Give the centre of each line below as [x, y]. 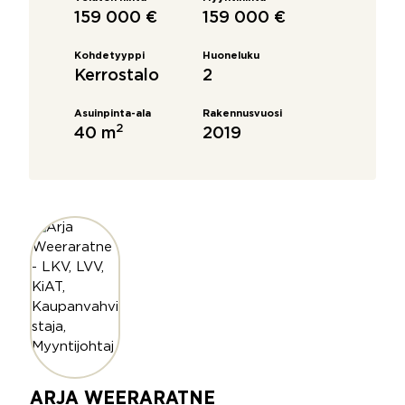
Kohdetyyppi [109, 56]
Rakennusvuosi [242, 114]
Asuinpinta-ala [113, 114]
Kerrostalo [117, 76]
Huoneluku [231, 56]
